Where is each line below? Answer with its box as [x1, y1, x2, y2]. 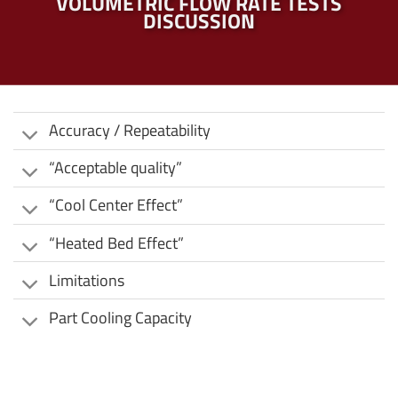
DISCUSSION [143, 5, 255, 37]
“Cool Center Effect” [49, 193, 184, 218]
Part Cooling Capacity [49, 305, 193, 330]
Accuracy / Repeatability [49, 118, 211, 143]
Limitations [49, 267, 125, 292]
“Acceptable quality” [49, 155, 183, 180]
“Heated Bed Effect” [49, 230, 185, 255]
